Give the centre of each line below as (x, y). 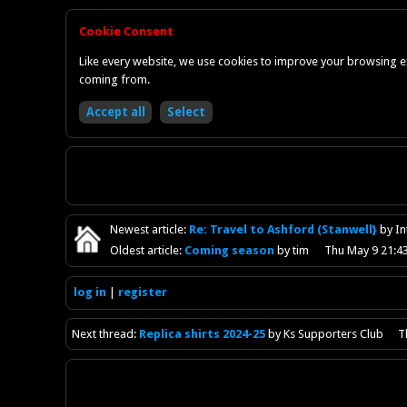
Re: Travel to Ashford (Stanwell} (285, 230)
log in (89, 292)
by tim (293, 251)
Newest (130, 230)
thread (115, 333)
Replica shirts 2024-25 (203, 333)
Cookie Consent (127, 32)
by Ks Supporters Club (325, 333)
